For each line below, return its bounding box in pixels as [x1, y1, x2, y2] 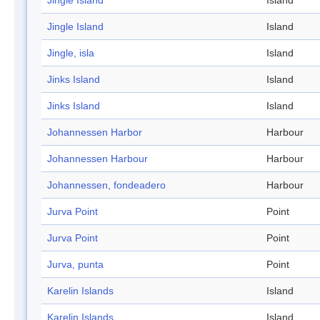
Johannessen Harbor [47, 126, 142, 139]
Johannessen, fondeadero [47, 179, 166, 191]
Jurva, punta [47, 259, 104, 271]
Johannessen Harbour [47, 153, 148, 165]
